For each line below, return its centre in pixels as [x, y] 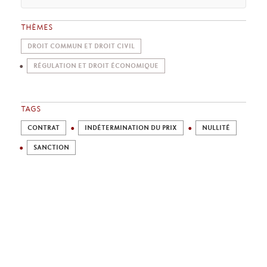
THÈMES [37, 27]
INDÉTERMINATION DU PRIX [131, 128]
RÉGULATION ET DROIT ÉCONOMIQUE [96, 66]
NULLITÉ [216, 128]
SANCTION [51, 148]
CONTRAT [44, 128]
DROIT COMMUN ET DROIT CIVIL [81, 46]
